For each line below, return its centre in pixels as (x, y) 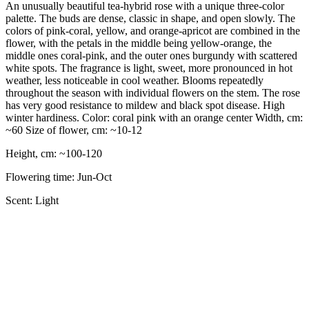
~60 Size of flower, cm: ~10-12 (74, 130)
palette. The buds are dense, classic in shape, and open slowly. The (150, 18)
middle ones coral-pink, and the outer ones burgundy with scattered (151, 55)
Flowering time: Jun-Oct (59, 177)
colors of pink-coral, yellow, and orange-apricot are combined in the (153, 30)
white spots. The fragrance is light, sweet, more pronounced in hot (149, 68)
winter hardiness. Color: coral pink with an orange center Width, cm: (154, 117)
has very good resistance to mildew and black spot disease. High (145, 105)
